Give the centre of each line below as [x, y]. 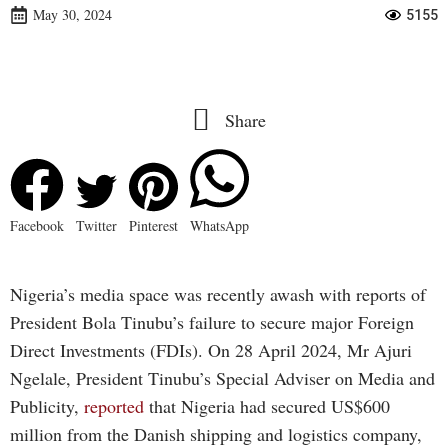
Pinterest [153, 226]
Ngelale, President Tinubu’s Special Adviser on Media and [222, 377]
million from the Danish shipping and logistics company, [216, 433]
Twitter [96, 226]
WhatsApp [219, 226]
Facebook [37, 226]
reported [114, 405]
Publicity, [47, 405]
